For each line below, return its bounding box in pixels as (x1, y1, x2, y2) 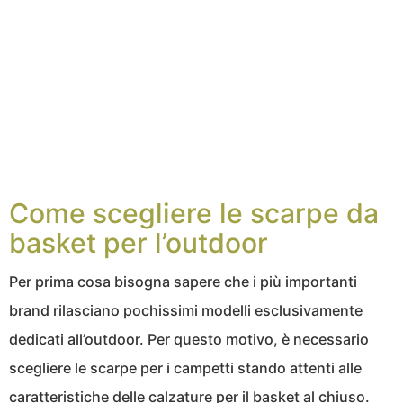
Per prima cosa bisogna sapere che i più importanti (9, 273, 357, 291)
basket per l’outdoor (9, 227, 268, 260)
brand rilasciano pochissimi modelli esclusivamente (9, 301, 363, 320)
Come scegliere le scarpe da (9, 197, 379, 230)
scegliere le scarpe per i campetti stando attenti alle (9, 359, 362, 378)
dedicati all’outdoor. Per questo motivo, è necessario (9, 330, 369, 349)
